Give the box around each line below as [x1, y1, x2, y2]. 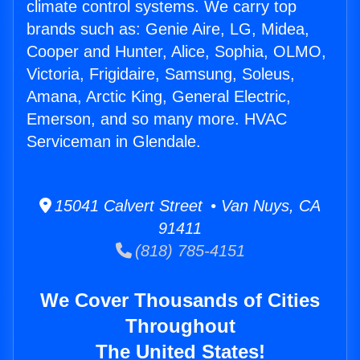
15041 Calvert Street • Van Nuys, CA [51, 197, 321, 215]
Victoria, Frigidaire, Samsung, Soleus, [27, 65, 295, 84]
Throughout [125, 315, 235, 337]
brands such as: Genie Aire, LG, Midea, [27, 20, 309, 39]
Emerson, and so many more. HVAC [27, 110, 287, 129]
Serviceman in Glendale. [27, 133, 201, 151]
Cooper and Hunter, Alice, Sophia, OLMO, [27, 43, 326, 61]
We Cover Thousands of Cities [40, 289, 320, 312]
